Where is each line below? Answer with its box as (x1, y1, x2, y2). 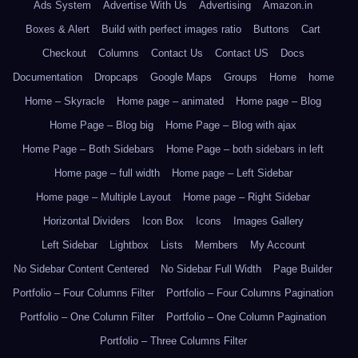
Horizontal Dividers (42, 215, 130, 227)
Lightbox (109, 239, 149, 251)
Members (194, 239, 238, 251)
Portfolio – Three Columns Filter (99, 335, 247, 347)
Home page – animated (117, 95, 224, 107)
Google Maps (149, 71, 212, 83)
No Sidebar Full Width (161, 263, 261, 275)
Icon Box (141, 215, 184, 227)
